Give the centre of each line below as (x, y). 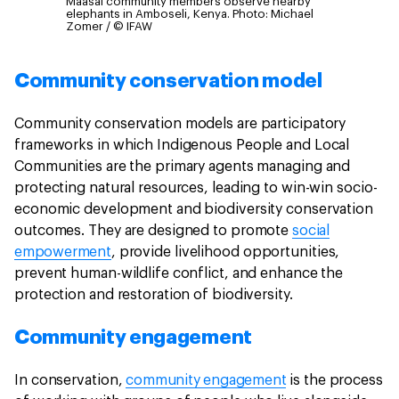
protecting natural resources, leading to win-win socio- (196, 188)
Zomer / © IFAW (109, 27)
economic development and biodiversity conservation (194, 210)
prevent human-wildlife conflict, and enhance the (179, 274)
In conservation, (70, 381)
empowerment (63, 252)
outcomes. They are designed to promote (154, 231)
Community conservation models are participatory (180, 124)
